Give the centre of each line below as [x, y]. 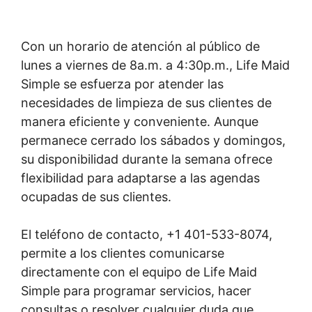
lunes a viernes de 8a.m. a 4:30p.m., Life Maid [155, 65]
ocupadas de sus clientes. [96, 197]
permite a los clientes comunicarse [123, 253]
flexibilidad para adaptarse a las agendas [140, 178]
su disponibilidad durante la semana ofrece [147, 159]
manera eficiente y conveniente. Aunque [140, 122]
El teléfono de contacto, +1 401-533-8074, [147, 234]
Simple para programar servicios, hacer [136, 291]
